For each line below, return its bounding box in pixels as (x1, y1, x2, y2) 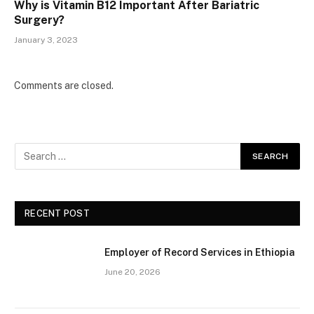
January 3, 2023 (14, 34, 78, 45)
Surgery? (14, 13, 64, 27)
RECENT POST (25, 207, 90, 219)
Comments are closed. (14, 79, 114, 91)
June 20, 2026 (104, 266, 161, 277)
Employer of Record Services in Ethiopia (104, 246, 295, 258)
